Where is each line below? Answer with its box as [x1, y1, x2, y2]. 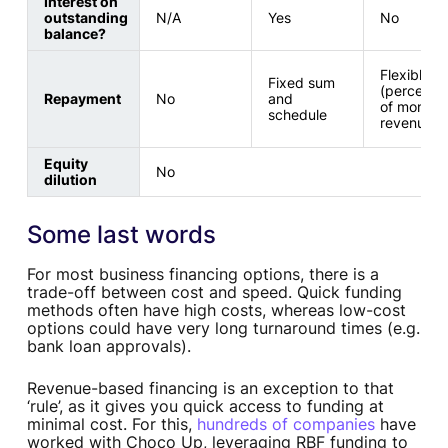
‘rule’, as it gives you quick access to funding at [26, 396, 384, 417]
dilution [43, 171, 97, 189]
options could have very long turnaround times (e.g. [26, 318, 420, 339]
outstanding [43, 9, 128, 27]
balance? [43, 25, 106, 43]
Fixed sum [267, 74, 335, 92]
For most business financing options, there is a [26, 264, 379, 285]
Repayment [43, 90, 121, 108]
